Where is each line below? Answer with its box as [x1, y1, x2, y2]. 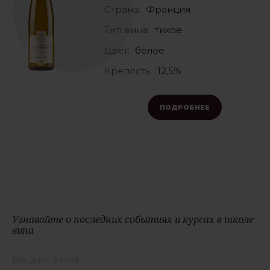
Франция [145, 4, 190, 16]
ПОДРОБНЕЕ [160, 103, 210, 112]
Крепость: [104, 65, 154, 77]
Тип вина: [104, 24, 152, 36]
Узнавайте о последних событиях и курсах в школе [12, 213, 254, 227]
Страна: [104, 4, 143, 16]
